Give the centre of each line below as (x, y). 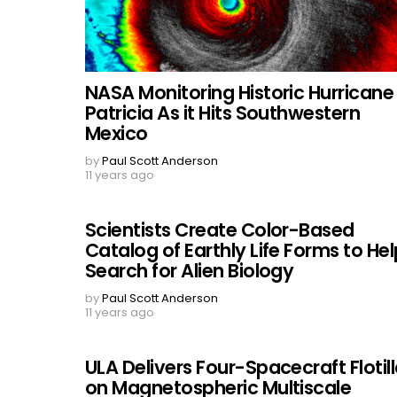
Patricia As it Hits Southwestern (223, 113)
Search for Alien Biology (190, 270)
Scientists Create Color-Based (220, 230)
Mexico (117, 133)
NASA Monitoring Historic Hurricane (240, 92)
